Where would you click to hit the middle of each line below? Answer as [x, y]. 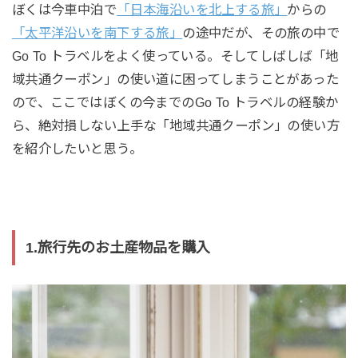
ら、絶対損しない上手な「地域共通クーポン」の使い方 [176, 125]
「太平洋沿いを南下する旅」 [97, 32]
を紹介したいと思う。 [77, 148]
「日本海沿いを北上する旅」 [202, 9]
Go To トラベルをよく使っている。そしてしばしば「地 [175, 56]
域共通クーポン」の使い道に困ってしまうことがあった [175, 79]
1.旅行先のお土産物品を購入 [117, 247]
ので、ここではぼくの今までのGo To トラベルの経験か [175, 102]
